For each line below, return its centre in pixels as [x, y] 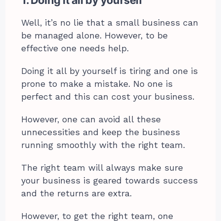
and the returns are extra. [78, 194]
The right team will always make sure [102, 168]
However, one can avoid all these [91, 120]
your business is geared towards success [110, 181]
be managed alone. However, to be [95, 36]
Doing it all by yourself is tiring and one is [110, 71]
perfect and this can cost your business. [108, 97]
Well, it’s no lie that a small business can [110, 23]
